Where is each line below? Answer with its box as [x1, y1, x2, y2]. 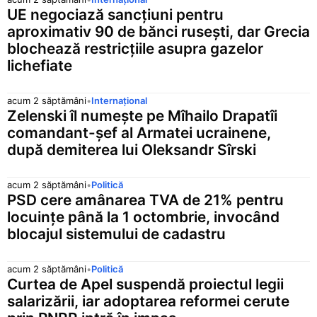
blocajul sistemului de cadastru [7, 224, 226, 243]
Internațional [91, 94, 147, 106]
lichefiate [7, 56, 72, 74]
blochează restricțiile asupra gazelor [7, 39, 263, 57]
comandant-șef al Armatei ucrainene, [7, 123, 271, 142]
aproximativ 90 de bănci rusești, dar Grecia [7, 22, 310, 40]
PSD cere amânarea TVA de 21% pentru [7, 190, 284, 209]
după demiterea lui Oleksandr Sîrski [7, 140, 256, 158]
